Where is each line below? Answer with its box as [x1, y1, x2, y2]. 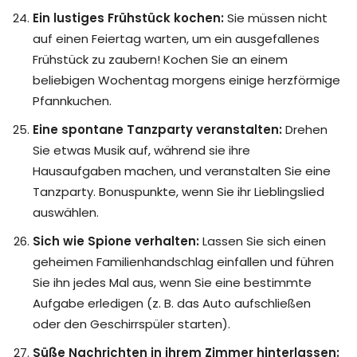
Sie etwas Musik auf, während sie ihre [33, 142, 250, 159]
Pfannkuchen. [33, 92, 112, 110]
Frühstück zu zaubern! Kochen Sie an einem [33, 51, 288, 69]
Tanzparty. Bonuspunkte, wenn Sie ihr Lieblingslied [33, 183, 324, 201]
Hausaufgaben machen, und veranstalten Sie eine [33, 163, 331, 180]
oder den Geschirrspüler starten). [33, 316, 230, 333]
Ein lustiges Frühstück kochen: [33, 10, 224, 27]
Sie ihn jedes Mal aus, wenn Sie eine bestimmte [33, 274, 312, 292]
